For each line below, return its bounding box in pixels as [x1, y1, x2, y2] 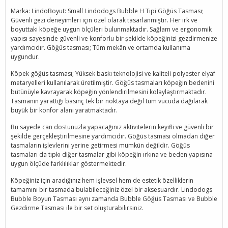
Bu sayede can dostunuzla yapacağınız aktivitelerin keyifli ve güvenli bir [11, 123, 214, 131]
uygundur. [11, 52, 40, 61]
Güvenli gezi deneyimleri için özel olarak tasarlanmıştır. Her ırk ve [11, 16, 197, 24]
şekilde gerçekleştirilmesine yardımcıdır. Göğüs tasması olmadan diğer [11, 132, 215, 140]
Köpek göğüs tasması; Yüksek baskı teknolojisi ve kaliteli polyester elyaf [11, 69, 215, 78]
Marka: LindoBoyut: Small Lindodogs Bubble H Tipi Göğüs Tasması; [11, 7, 204, 15]
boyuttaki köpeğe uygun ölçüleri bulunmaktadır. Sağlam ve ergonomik [11, 25, 212, 34]
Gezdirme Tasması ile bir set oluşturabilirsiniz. [11, 204, 144, 212]
